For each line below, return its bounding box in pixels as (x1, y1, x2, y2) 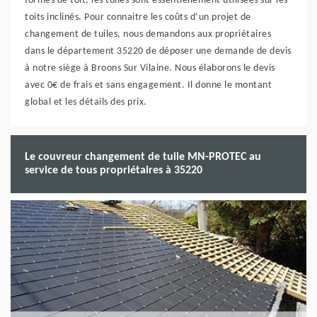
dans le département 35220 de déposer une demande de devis (25, 46, 292, 57)
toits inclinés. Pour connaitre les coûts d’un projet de (25, 12, 251, 23)
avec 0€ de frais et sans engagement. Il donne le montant (25, 80, 272, 91)
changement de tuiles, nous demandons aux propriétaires (25, 29, 271, 40)
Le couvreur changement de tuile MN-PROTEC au (25, 151, 261, 163)
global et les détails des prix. (25, 97, 147, 108)
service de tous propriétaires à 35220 (25, 165, 202, 176)
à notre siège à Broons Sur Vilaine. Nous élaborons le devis (25, 63, 275, 74)
